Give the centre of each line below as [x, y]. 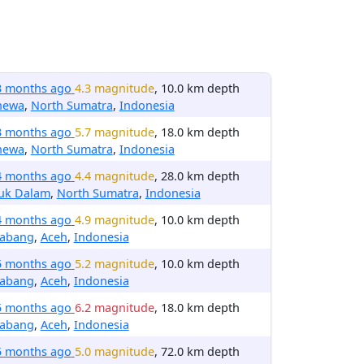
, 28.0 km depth [197, 176]
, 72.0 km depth [197, 351]
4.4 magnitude [114, 176]
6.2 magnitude [114, 308]
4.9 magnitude [114, 220]
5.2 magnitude [114, 264]
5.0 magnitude [114, 351]
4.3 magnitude [114, 88]
